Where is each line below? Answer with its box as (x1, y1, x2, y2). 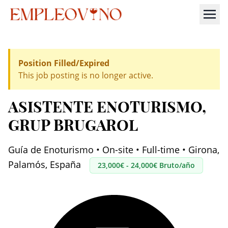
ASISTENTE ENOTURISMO (8, 97, 202, 117)
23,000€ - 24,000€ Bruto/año (98, 160, 195, 170)
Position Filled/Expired (18, 58, 109, 69)
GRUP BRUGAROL (8, 116, 138, 135)
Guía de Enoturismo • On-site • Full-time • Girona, (8, 144, 219, 156)
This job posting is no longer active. (18, 70, 153, 81)
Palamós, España (8, 158, 83, 170)
